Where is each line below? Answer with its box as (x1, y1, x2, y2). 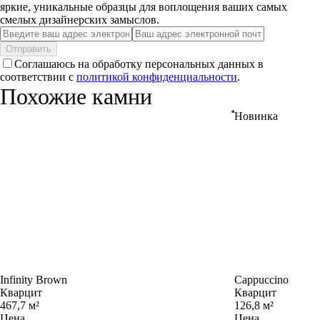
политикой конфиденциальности (76, 71, 237, 84)
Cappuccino (234, 274, 289, 286)
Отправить (6, 44, 51, 55)
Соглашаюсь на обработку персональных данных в (14, 58, 264, 71)
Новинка (234, 110, 278, 123)
